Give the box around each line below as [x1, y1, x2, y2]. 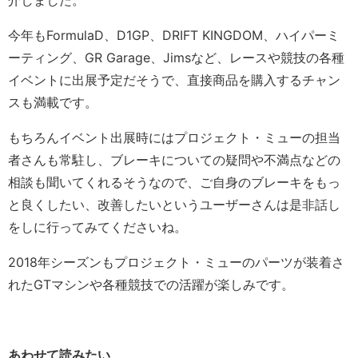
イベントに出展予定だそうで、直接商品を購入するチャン [8, 72, 340, 89]
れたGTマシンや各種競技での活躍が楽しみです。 [8, 276, 294, 293]
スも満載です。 [8, 94, 97, 111]
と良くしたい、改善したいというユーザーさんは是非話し [8, 197, 340, 213]
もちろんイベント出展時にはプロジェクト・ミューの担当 [8, 129, 340, 146]
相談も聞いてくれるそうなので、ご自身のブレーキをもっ [8, 174, 340, 191]
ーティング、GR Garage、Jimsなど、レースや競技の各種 [8, 50, 344, 66]
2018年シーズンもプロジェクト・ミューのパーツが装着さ [8, 254, 344, 271]
